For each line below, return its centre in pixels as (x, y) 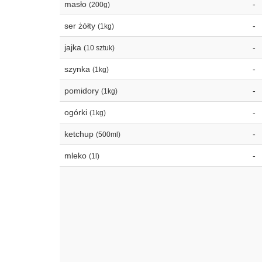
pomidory (83, 91)
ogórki (77, 112)
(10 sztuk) (99, 48)
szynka (78, 69)
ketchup (80, 134)
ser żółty (81, 26)
